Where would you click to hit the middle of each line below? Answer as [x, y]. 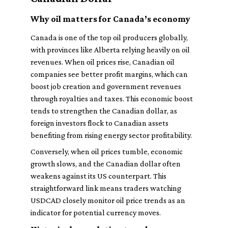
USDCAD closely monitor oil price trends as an [108, 200]
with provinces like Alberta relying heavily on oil [110, 50]
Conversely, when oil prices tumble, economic [107, 151]
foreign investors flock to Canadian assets [99, 123]
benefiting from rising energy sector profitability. [111, 135]
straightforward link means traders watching [106, 188]
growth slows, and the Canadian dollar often [106, 164]
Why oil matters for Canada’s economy [110, 19]
